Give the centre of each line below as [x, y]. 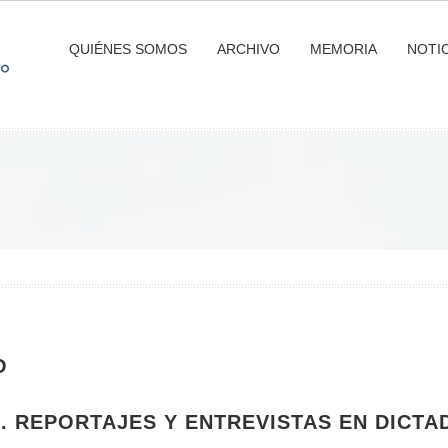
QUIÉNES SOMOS [127, 49]
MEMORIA [343, 49]
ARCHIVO [248, 49]
